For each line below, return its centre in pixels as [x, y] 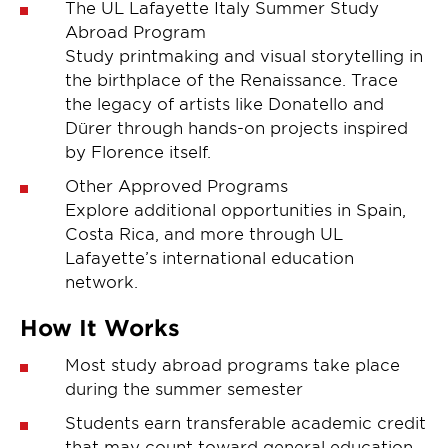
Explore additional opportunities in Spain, [235, 208]
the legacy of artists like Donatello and [224, 102]
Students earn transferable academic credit [245, 421]
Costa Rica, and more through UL [204, 232]
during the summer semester [184, 387]
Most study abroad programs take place [232, 363]
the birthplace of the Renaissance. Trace [231, 78]
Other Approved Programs [176, 184]
